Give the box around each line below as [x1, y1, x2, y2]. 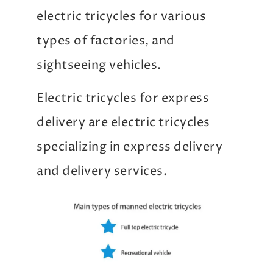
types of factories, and [37, 32, 175, 49]
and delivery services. [37, 163, 167, 180]
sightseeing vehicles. [37, 57, 161, 74]
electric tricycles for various [37, 8, 206, 25]
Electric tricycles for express [37, 90, 209, 107]
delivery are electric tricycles [37, 115, 210, 132]
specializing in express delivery [37, 139, 222, 156]
